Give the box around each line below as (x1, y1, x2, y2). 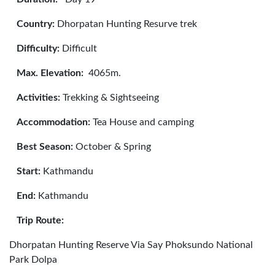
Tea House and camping (90, 117, 194, 127)
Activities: (17, 93, 60, 103)
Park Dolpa (9, 255, 57, 265)
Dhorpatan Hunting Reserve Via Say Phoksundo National (9, 240, 253, 250)
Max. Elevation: (17, 68, 83, 78)
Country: (17, 19, 55, 29)
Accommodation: (17, 117, 90, 127)
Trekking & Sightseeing (60, 93, 159, 103)
